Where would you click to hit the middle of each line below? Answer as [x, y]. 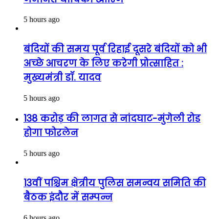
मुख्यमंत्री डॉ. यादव [62, 77]
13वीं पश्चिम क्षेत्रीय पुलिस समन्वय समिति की [115, 183]
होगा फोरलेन [51, 133]
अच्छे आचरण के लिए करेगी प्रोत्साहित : [103, 63]
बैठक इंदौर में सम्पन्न [68, 197]
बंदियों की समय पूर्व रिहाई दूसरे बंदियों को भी [115, 49]
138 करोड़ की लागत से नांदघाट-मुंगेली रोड [112, 119]
